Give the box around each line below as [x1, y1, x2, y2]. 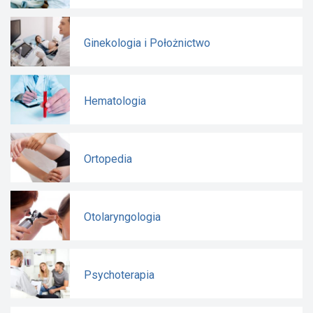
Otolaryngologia [84, 210, 161, 224]
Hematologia [84, 94, 146, 108]
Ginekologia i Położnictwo [84, 36, 210, 50]
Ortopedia [84, 152, 132, 166]
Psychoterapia [84, 268, 154, 282]
